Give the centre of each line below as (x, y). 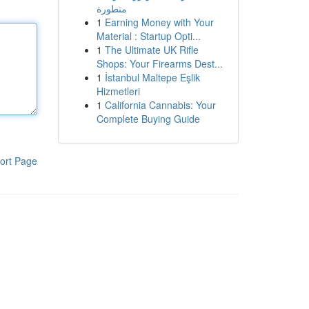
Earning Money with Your (159, 22)
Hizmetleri (118, 91)
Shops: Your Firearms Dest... (159, 63)
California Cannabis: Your (160, 105)
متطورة (111, 8)
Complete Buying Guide (148, 119)
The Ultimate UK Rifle (151, 50)
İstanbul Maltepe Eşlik (152, 77)
